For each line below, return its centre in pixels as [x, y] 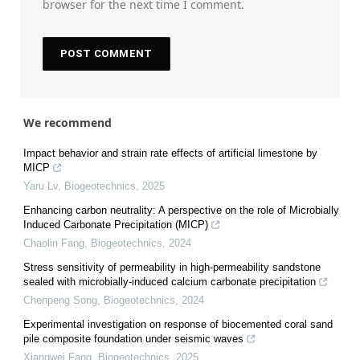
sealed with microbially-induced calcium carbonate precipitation [170, 282]
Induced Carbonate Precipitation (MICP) [116, 225]
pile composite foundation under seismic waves [133, 339]
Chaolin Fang [54, 243]
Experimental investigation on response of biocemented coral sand [178, 325]
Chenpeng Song [60, 301]
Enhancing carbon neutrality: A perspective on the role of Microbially [181, 211]
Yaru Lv [41, 186]
